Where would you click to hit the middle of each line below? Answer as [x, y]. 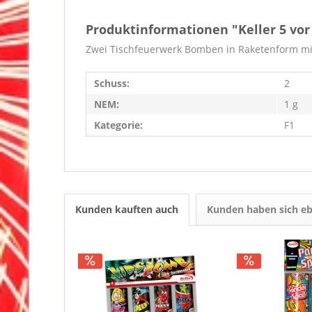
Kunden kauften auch [127, 209]
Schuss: [112, 83]
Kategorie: [118, 125]
